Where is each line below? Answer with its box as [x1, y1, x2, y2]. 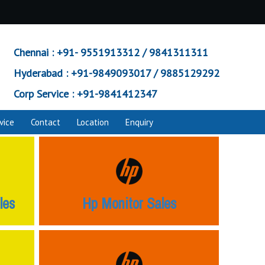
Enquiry [125, 117, 153, 128]
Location [77, 117, 109, 128]
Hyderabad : [14, 66, 68, 80]
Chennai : [14, 46, 54, 59]
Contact [31, 117, 60, 128]
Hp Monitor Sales [82, 193, 176, 214]
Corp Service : [14, 87, 74, 101]
